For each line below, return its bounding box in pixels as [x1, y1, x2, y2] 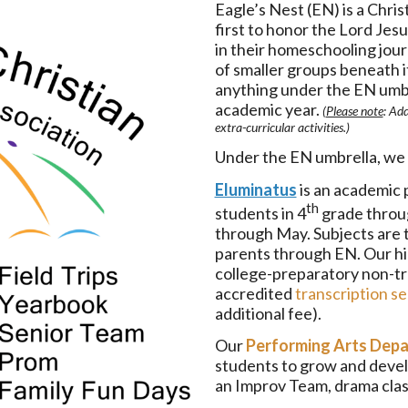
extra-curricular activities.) [214, 119, 352, 135]
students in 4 [214, 202, 306, 223]
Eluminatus [214, 178, 297, 199]
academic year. [214, 99, 322, 119]
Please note [325, 103, 383, 118]
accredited [214, 282, 295, 303]
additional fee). [214, 302, 324, 323]
